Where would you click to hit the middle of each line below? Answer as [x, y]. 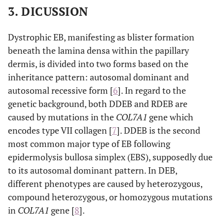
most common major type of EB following [89, 143]
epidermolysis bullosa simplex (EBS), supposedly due [110, 157]
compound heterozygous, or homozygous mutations [110, 197]
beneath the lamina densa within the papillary [98, 50]
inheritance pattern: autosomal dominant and [98, 77]
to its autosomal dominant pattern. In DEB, [92, 170]
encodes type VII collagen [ [60, 130]
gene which [170, 117]
